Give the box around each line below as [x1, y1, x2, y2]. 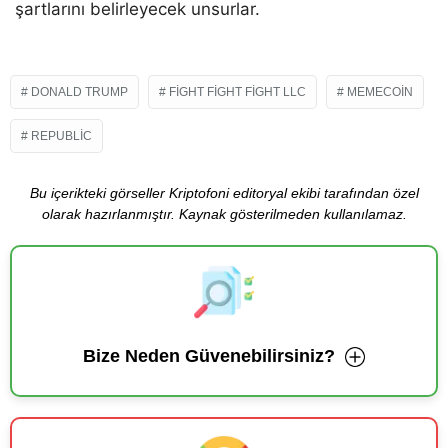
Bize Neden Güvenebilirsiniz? [83, 346, 335, 367]
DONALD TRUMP [31, 85, 128, 100]
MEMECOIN [347, 85, 413, 100]
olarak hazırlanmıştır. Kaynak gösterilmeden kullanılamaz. [41, 206, 407, 223]
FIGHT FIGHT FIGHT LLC [169, 85, 306, 100]
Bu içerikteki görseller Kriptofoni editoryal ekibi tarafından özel [29, 185, 419, 202]
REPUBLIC [31, 129, 92, 144]
